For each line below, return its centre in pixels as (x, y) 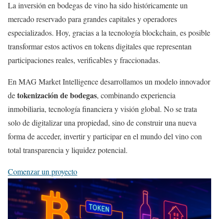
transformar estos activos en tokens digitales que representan (100, 46)
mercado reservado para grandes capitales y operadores (92, 19)
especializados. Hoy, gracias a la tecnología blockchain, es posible (109, 33)
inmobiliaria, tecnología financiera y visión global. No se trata (102, 109)
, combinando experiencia (136, 95)
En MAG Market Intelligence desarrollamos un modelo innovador (109, 82)
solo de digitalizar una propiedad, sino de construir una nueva (102, 123)
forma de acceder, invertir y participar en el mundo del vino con (105, 136)
